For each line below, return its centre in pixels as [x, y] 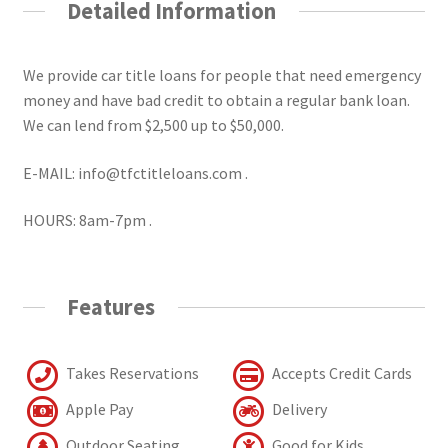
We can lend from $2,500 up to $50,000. [153, 124]
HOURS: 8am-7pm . [87, 220]
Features [111, 307]
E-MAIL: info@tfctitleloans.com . [135, 172]
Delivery [298, 408]
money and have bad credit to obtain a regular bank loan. [216, 99]
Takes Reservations [130, 372]
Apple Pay [97, 408]
